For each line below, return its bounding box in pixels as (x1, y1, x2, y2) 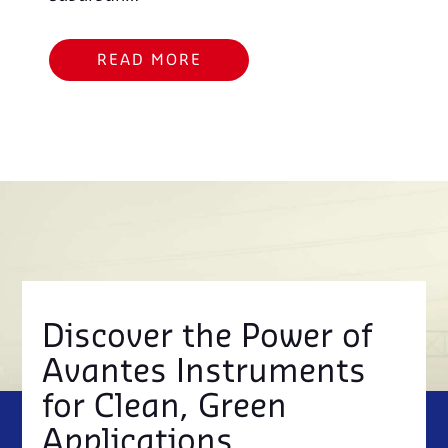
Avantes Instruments (42, 358, 367, 389)
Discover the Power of (42, 323, 373, 354)
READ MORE (96, 54, 202, 69)
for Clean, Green (42, 393, 288, 424)
